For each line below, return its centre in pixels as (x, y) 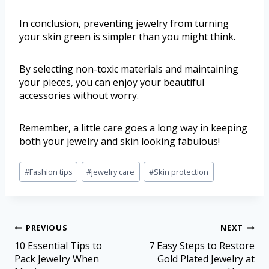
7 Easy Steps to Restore (202, 246)
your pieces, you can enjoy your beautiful (112, 83)
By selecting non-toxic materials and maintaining (129, 69)
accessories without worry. (79, 96)
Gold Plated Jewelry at (206, 259)
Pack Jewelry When (57, 259)
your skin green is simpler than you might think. (127, 37)
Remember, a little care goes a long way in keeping (133, 128)
